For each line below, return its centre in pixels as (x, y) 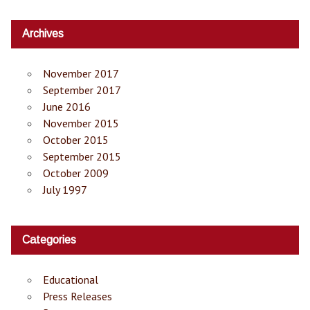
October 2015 (76, 140)
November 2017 (81, 74)
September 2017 (82, 90)
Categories (49, 240)
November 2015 (81, 124)
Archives (43, 34)
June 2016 (67, 107)
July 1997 (65, 190)
